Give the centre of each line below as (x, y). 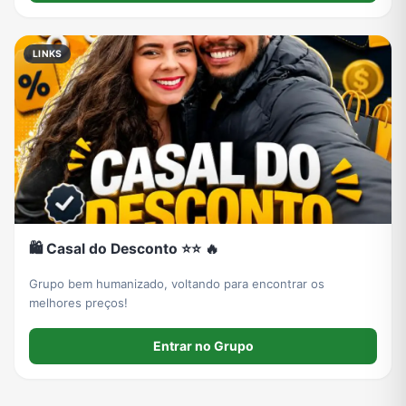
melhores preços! (78, 303)
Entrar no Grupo (203, 346)
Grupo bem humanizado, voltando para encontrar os (177, 284)
